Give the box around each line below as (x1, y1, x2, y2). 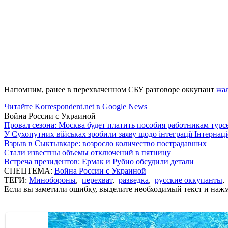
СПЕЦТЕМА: (4, 166, 54, 175)
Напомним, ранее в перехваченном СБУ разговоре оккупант (4, 84, 216, 94)
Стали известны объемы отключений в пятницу (4, 148, 171, 157)
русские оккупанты (155, 175, 222, 184)
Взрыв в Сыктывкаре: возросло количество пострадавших (4, 138, 207, 148)
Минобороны (29, 175, 76, 184)
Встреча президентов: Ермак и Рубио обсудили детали (4, 157, 194, 166)
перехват (82, 175, 112, 184)
